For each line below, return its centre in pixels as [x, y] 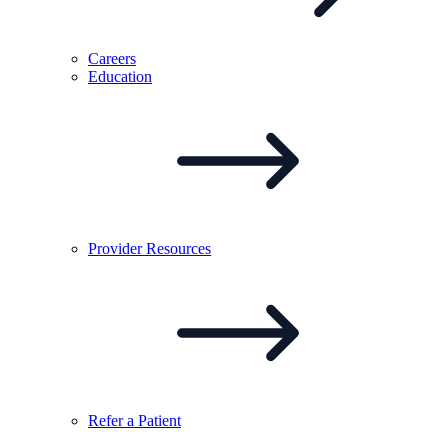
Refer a [113, 420]
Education [120, 76]
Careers [112, 58]
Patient [159, 420]
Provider [117, 248]
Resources [178, 248]
